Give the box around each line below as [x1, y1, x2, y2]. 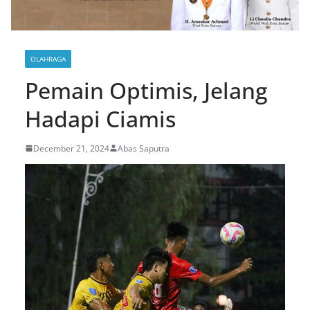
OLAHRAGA [30, 53, 66, 64]
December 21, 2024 [33, 142, 109, 154]
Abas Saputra [118, 142, 170, 154]
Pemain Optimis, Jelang [25, 75, 268, 105]
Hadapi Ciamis [25, 103, 176, 134]
